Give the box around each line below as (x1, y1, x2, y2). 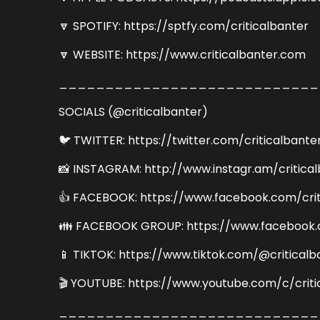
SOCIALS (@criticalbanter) (59, 103, 209, 120)
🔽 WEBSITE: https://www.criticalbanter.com (59, 46, 306, 63)
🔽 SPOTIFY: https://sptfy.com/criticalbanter (59, 17, 309, 34)
